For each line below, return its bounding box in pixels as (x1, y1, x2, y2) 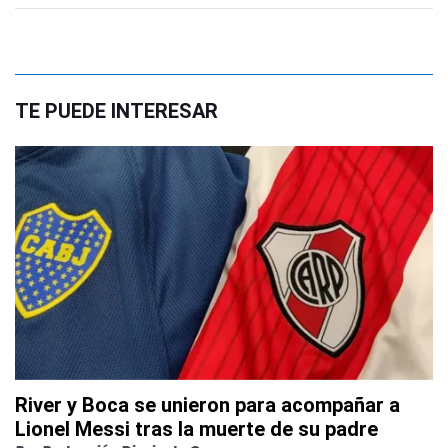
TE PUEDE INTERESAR (15, 99, 218, 123)
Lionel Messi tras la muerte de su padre (15, 417, 378, 442)
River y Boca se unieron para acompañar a (15, 393, 400, 418)
